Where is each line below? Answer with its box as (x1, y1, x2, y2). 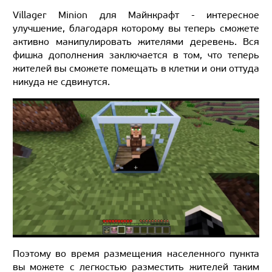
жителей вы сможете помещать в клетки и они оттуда (13, 63, 259, 75)
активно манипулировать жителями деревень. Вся (13, 36, 259, 48)
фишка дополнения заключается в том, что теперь (13, 49, 259, 61)
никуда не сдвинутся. (13, 76, 110, 88)
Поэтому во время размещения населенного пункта (13, 247, 259, 259)
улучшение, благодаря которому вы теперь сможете (13, 22, 259, 35)
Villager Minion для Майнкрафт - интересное (13, 9, 259, 21)
